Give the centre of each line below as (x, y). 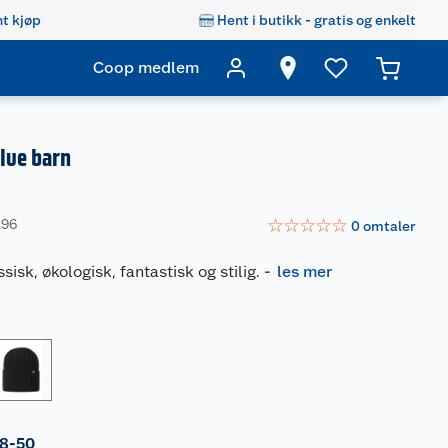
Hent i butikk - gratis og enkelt (316, 19)
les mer (305, 271)
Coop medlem (146, 67)
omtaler (389, 225)
